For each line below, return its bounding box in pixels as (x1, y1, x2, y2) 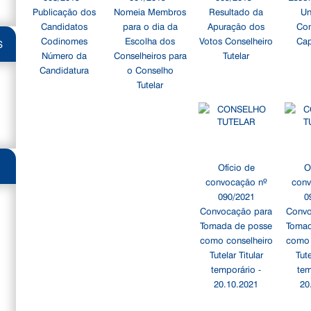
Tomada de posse (200, 219, 273, 231)
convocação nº (205, 175, 267, 187)
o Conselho (126, 63, 174, 76)
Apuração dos (208, 19, 265, 32)
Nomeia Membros (114, 5, 187, 17)
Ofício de (217, 160, 255, 173)
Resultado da (209, 5, 264, 17)
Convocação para (200, 204, 273, 217)
